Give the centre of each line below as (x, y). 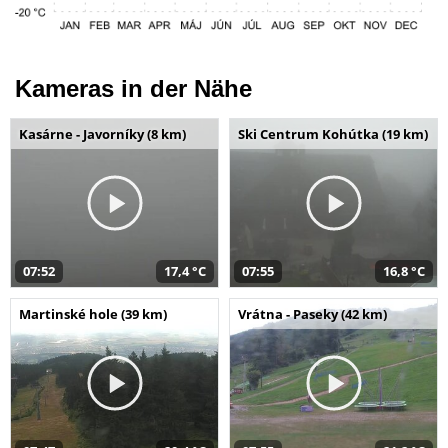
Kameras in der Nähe (133, 88)
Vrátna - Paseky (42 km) (312, 314)
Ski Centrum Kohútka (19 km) (333, 134)
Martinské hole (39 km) (93, 314)
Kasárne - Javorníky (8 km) (102, 134)
